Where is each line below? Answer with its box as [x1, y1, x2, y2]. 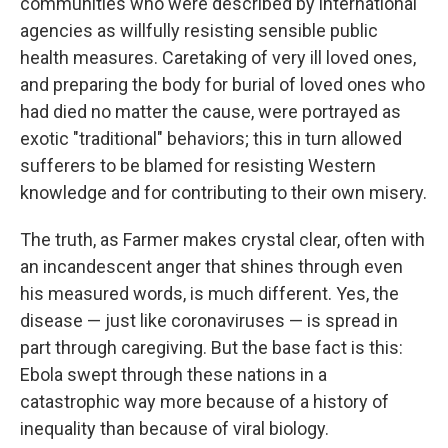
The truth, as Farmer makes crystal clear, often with [20, 229, 425, 251]
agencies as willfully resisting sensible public [20, 20, 378, 42]
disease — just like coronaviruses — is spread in [20, 310, 398, 332]
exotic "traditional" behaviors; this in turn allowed [20, 128, 402, 150]
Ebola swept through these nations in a [20, 364, 327, 386]
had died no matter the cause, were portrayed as [20, 101, 401, 123]
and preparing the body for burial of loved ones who [20, 74, 425, 96]
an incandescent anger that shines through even [20, 256, 403, 278]
